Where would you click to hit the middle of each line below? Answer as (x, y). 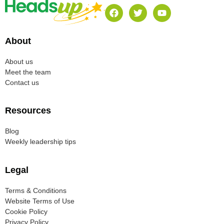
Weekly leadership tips (40, 142)
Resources (28, 111)
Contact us (22, 82)
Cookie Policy (26, 211)
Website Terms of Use (40, 201)
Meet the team (28, 72)
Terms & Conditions (36, 190)
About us (19, 61)
